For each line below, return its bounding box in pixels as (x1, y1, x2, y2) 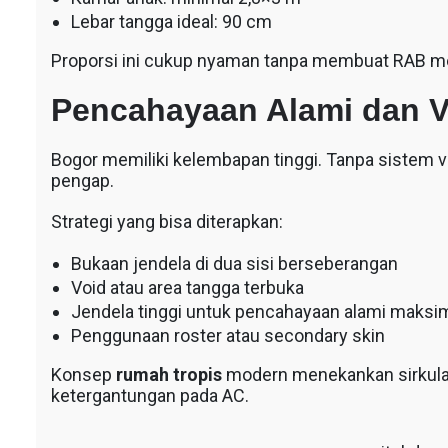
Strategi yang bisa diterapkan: (50, 211, 283, 233)
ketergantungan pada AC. (50, 385, 249, 407)
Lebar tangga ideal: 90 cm (70, 11, 272, 33)
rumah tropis (115, 364, 222, 386)
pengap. (50, 170, 114, 192)
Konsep (50, 364, 116, 386)
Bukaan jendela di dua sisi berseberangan (70, 253, 398, 275)
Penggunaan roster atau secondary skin (70, 325, 385, 347)
